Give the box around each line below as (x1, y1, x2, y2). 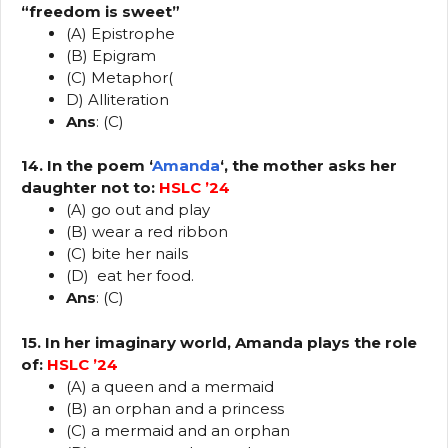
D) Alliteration (66, 89, 169, 109)
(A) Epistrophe (66, 23, 175, 43)
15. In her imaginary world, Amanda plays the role (21, 332, 417, 352)
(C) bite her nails (66, 244, 188, 264)
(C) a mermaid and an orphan (66, 420, 290, 440)
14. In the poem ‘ (21, 156, 152, 176)
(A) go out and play (66, 200, 210, 220)
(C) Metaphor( (66, 67, 173, 87)
